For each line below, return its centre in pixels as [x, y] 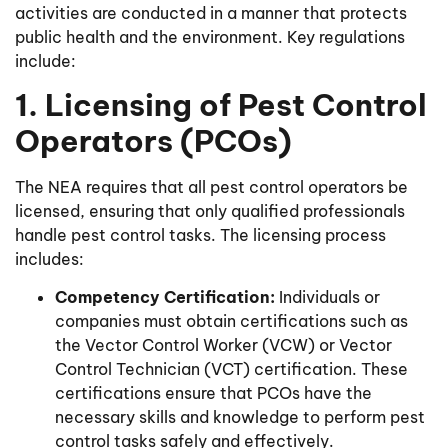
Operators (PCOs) [153, 141]
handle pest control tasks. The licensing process [200, 235]
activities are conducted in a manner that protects [211, 12]
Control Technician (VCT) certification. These [231, 369]
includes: [49, 259]
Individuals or [327, 297]
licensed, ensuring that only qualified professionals [210, 211]
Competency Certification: [165, 297]
